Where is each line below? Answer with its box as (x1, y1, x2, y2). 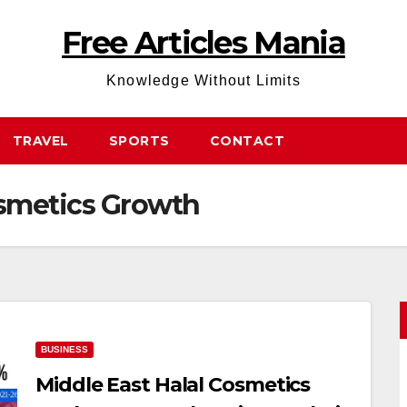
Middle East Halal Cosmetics (35, 372, 311, 397)
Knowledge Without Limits (106, 73, 301, 88)
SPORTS (108, 133, 170, 149)
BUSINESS (41, 344, 88, 354)
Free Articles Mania (62, 24, 345, 62)
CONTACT (209, 133, 284, 149)
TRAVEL (12, 133, 69, 149)
